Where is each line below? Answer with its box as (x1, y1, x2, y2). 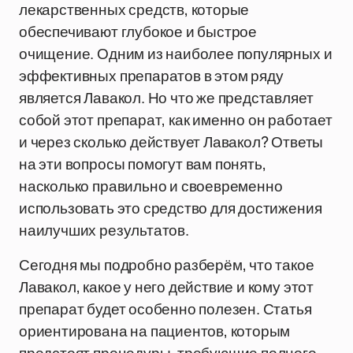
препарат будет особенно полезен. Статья (19, 299, 312, 319)
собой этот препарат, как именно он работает (19, 110, 333, 130)
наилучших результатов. (19, 220, 189, 240)
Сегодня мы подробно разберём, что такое (19, 255, 314, 275)
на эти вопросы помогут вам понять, (19, 154, 266, 174)
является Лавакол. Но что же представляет (19, 87, 314, 108)
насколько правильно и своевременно (19, 176, 283, 196)
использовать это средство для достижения (19, 198, 322, 218)
